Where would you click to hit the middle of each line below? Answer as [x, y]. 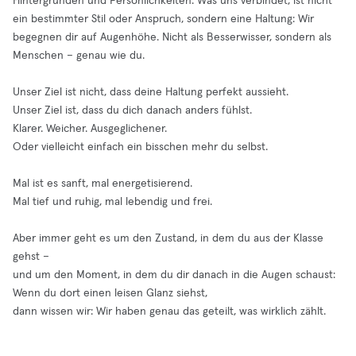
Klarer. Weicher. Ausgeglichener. [90, 129]
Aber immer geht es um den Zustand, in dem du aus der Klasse [168, 238]
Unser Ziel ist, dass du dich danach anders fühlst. [132, 110]
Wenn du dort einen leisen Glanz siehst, [110, 293]
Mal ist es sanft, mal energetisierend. [103, 184]
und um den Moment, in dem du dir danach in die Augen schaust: [174, 275]
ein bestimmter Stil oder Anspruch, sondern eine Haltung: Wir [163, 19]
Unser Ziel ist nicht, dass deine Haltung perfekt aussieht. [151, 92]
